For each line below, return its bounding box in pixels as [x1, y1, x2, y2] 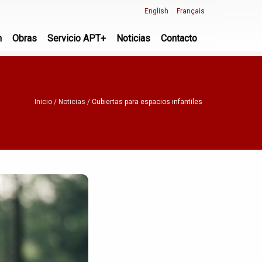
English [144, 7, 168, 15]
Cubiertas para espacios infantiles [92, 98, 202, 106]
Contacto [161, 33, 197, 44]
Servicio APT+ [47, 33, 106, 44]
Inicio [35, 98, 52, 106]
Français [177, 7, 205, 15]
